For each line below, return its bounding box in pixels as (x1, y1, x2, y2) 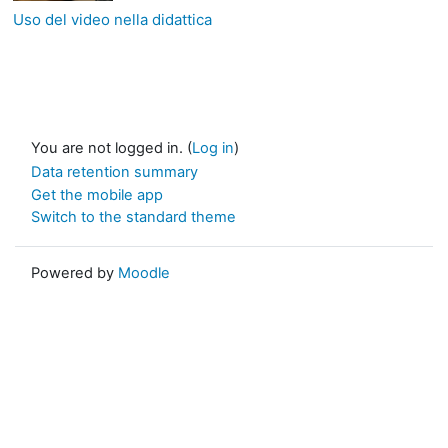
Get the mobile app (31, 185, 163, 204)
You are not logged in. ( (31, 138, 192, 157)
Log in (192, 138, 234, 157)
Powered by (31, 263, 118, 282)
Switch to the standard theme (31, 208, 236, 227)
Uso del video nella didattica (13, 9, 212, 29)
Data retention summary (31, 162, 198, 181)
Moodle (118, 263, 170, 282)
